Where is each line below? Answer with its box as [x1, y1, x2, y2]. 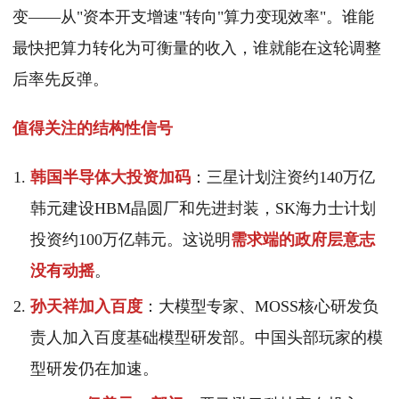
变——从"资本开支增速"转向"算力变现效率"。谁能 [12, 8, 374, 27]
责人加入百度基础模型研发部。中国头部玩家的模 [30, 329, 383, 347]
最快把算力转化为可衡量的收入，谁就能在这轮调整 [12, 39, 381, 58]
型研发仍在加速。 [30, 360, 159, 379]
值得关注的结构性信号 [12, 119, 173, 138]
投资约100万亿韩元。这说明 [30, 231, 231, 249]
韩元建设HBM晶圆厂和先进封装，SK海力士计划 [30, 199, 376, 218]
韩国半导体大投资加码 [30, 168, 191, 187]
